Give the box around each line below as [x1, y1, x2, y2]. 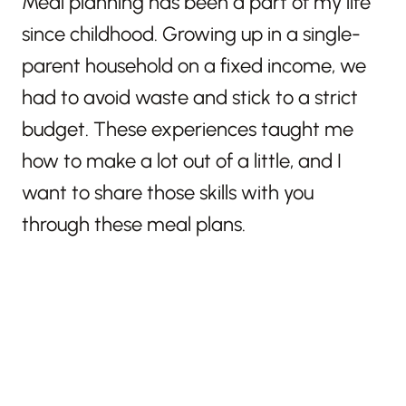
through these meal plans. [22, 211, 246, 237]
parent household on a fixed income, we [22, 53, 366, 78]
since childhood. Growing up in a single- [22, 21, 361, 46]
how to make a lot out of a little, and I [22, 148, 342, 173]
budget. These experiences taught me [22, 116, 353, 141]
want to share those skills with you [22, 179, 314, 205]
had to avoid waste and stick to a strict [22, 84, 358, 110]
